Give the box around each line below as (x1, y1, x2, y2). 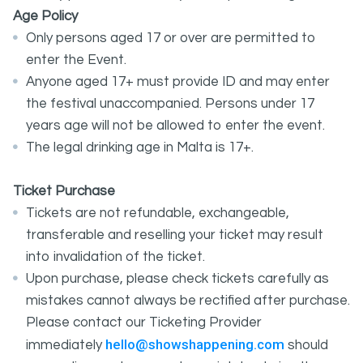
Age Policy (13, 9, 78, 23)
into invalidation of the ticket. (26, 250, 205, 264)
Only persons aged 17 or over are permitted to (26, 31, 316, 45)
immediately (26, 338, 105, 352)
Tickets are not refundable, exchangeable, (26, 206, 289, 220)
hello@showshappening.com (105, 336, 284, 352)
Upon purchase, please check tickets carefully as (26, 271, 329, 286)
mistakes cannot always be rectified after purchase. (26, 293, 350, 308)
